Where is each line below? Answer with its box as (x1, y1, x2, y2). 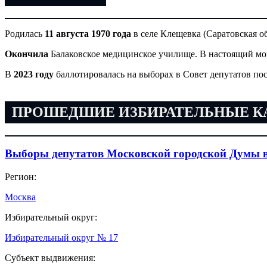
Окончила (5, 49, 48, 60)
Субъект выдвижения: (5, 253, 95, 263)
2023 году (14, 69, 56, 80)
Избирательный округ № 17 (5, 232, 118, 243)
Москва (5, 192, 36, 203)
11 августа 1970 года (45, 29, 131, 39)
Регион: (5, 172, 36, 182)
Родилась (5, 29, 45, 39)
